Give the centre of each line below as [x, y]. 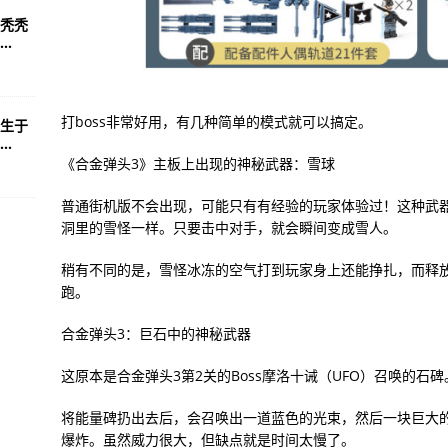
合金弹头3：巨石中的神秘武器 [155, 333]
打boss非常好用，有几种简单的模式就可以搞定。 [216, 121]
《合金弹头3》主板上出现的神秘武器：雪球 [197, 163]
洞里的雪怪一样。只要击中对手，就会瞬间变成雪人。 [228, 227]
